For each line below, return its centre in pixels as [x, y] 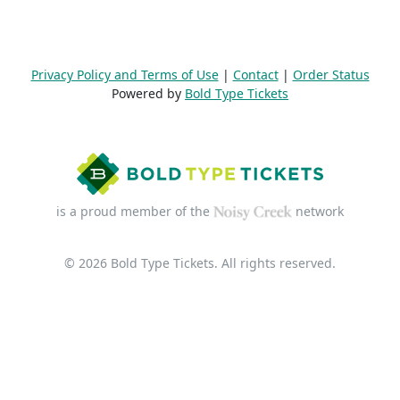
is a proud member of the [134, 211]
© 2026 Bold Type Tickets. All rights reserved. [200, 263]
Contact [255, 75]
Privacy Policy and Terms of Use [125, 75]
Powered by [148, 93]
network [318, 211]
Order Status [331, 75]
